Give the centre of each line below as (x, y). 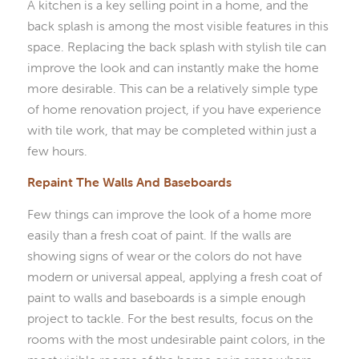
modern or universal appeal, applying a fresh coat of (174, 276)
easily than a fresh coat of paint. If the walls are (159, 234)
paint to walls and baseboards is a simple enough (166, 297)
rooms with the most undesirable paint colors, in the (176, 339)
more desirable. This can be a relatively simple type (172, 88)
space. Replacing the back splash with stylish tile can (176, 46)
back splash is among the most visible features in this (177, 25)
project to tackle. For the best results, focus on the (170, 318)
